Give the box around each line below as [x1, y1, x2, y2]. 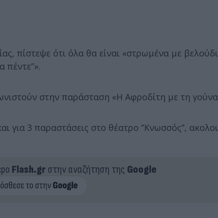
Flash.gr [11, 163, 46, 177]
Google [127, 163, 157, 177]
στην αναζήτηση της [45, 163, 127, 177]
